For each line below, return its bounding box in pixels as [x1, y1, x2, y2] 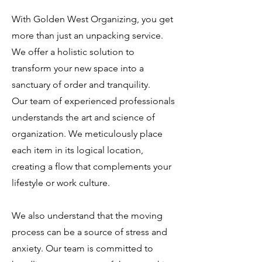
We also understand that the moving [12, 210, 163, 221]
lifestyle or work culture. [12, 177, 110, 188]
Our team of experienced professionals [12, 95, 175, 106]
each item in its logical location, [12, 144, 143, 156]
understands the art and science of [12, 112, 155, 123]
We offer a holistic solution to [12, 46, 135, 57]
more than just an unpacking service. [12, 30, 163, 41]
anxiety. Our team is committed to [12, 243, 153, 254]
